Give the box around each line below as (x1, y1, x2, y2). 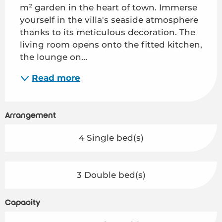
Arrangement (5, 111, 56, 120)
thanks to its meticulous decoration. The (20, 27, 195, 37)
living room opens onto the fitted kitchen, (20, 39, 202, 50)
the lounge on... (20, 52, 87, 62)
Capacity (5, 198, 40, 207)
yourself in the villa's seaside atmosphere (20, 14, 198, 25)
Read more (32, 73, 80, 83)
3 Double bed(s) (76, 169, 146, 180)
